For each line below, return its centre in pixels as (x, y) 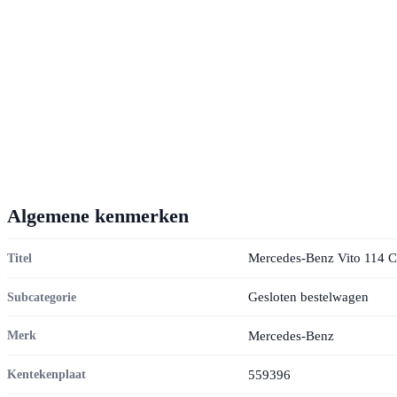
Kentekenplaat (47, 374)
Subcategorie (42, 296)
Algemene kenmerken (98, 216)
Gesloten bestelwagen (308, 297)
